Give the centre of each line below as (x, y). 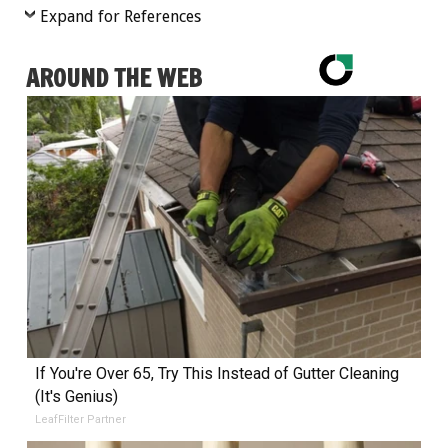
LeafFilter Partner (80, 420)
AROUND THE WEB (114, 78)
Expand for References (120, 17)
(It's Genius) (76, 397)
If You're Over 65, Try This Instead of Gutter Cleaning (216, 374)
